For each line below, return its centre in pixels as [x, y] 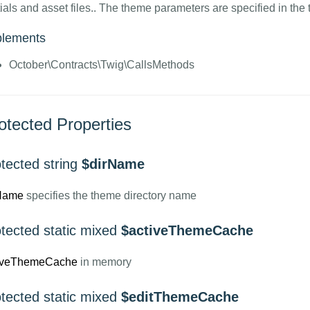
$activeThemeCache [187, 230]
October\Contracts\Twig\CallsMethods [101, 65]
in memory [104, 262]
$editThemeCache [180, 297]
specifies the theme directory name [110, 195]
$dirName [113, 164]
